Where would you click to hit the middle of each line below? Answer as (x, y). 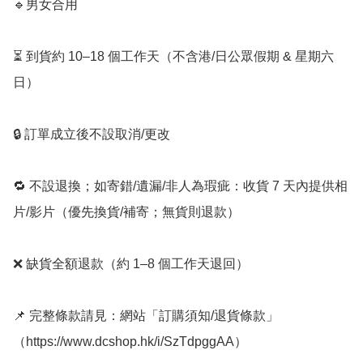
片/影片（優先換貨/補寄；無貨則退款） (126, 212)
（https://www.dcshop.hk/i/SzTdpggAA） (130, 342)
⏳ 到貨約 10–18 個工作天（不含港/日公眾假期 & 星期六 (173, 57)
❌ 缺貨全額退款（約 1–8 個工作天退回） (131, 264)
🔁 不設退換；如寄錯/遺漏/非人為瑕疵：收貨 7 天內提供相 (180, 186)
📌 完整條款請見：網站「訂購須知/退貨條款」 (146, 316)
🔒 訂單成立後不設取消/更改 (92, 135)
